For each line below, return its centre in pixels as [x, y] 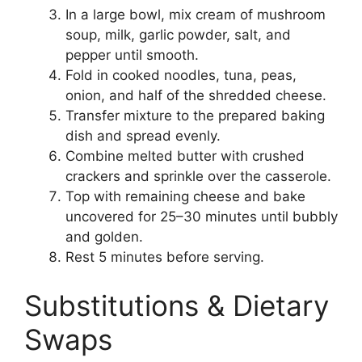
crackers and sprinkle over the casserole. [198, 177]
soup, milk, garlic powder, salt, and [178, 35]
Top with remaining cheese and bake [185, 197]
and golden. [104, 237]
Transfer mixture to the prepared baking [195, 116]
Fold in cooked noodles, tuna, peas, [181, 76]
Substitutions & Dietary [177, 305]
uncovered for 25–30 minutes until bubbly [202, 217]
